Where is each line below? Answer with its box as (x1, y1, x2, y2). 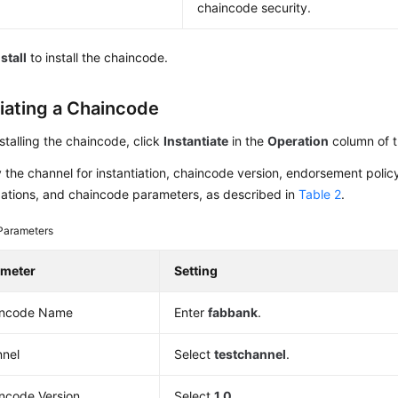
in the (228, 133, 268, 148)
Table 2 (298, 187, 342, 202)
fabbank (208, 305, 259, 320)
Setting (174, 263, 219, 278)
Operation (267, 133, 330, 148)
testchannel (214, 346, 287, 362)
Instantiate (163, 133, 229, 148)
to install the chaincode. (27, 50, 169, 65)
